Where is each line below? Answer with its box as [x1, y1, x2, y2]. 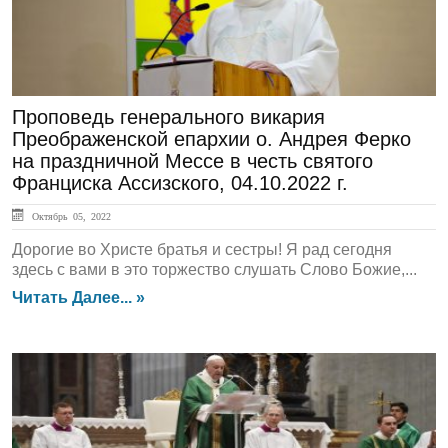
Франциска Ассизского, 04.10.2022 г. [12, 172, 348, 194]
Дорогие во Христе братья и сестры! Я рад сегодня [12, 241, 392, 258]
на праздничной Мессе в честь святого [12, 150, 373, 172]
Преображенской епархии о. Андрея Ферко [12, 128, 411, 150]
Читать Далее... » [12, 289, 145, 306]
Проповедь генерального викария [12, 106, 325, 128]
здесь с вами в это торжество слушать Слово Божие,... [12, 261, 417, 278]
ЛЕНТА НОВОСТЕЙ [24, 375, 204, 397]
